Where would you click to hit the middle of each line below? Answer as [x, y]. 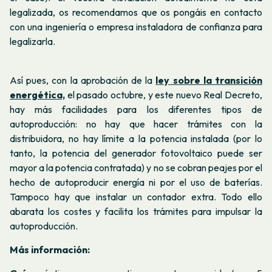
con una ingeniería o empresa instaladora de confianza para [136, 27]
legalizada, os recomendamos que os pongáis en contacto [136, 12]
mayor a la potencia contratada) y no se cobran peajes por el [136, 167]
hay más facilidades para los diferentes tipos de [136, 109]
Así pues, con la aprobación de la [83, 80]
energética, [37, 94]
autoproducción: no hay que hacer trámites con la [136, 124]
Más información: [50, 250]
